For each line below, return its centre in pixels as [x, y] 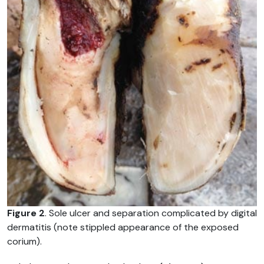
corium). [24, 241]
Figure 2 [26, 213]
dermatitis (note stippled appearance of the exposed [123, 227]
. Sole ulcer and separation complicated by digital [151, 213]
